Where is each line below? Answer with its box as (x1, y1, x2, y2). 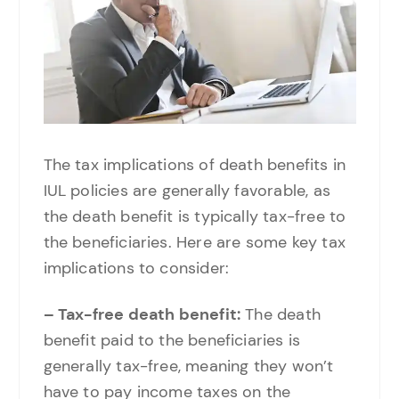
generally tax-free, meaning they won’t (43, 354, 334, 377)
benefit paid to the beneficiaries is (43, 329, 301, 351)
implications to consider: (43, 256, 230, 279)
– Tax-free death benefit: (43, 303, 241, 325)
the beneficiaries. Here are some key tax (43, 231, 346, 253)
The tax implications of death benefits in (43, 153, 346, 175)
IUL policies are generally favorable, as (43, 179, 330, 201)
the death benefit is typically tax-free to (43, 205, 346, 227)
